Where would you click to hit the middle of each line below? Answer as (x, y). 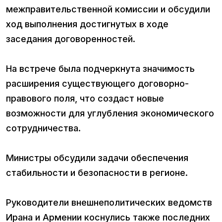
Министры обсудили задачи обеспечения (97, 158)
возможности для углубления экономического (110, 113)
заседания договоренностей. (71, 39)
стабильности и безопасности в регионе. (97, 173)
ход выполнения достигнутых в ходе (87, 24)
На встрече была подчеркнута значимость (100, 69)
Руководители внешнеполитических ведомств (109, 203)
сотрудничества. (43, 128)
